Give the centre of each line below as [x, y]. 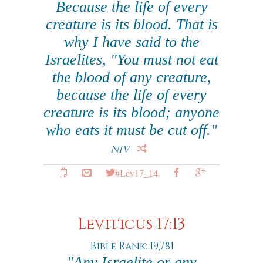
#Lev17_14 [136, 173]
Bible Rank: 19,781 [131, 246]
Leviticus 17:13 [131, 225]
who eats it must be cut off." [131, 130]
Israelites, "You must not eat [131, 60]
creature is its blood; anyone [131, 112]
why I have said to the [131, 42]
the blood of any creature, [131, 77]
